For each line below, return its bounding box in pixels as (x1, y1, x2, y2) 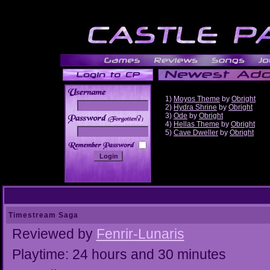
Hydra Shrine (174, 103, 217, 111)
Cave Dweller (174, 128, 218, 137)
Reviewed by (11, 226, 96, 242)
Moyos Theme (174, 95, 220, 103)
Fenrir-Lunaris (96, 226, 184, 242)
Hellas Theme (174, 120, 219, 128)
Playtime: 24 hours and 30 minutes (11, 246, 226, 262)
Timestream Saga (8, 211, 78, 219)
